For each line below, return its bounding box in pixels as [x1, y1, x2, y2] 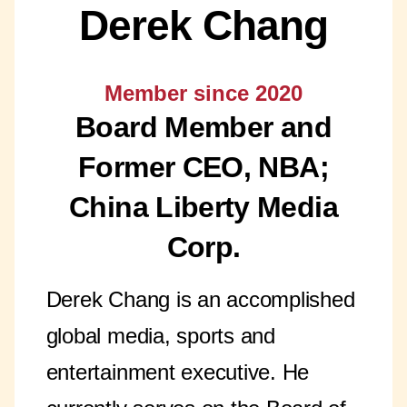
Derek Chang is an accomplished [45, 287, 355, 313]
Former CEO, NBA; [78, 151, 329, 184]
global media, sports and [45, 323, 275, 349]
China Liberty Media [69, 191, 338, 224]
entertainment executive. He [45, 360, 310, 385]
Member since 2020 [104, 81, 303, 106]
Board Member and [75, 111, 332, 144]
